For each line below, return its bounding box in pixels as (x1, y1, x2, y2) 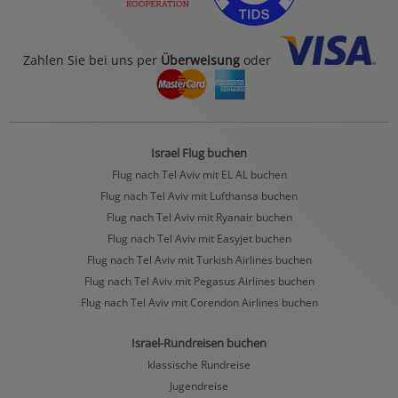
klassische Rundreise (147, 356, 251, 371)
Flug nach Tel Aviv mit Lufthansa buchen (100, 187, 298, 203)
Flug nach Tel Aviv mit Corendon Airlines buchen (80, 294, 318, 309)
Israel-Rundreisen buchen (131, 334, 267, 351)
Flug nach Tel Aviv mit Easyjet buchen (107, 230, 291, 245)
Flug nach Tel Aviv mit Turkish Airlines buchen (86, 251, 312, 267)
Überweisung (160, 51, 240, 68)
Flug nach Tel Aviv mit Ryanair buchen (106, 209, 292, 224)
